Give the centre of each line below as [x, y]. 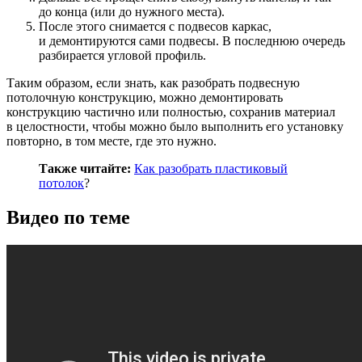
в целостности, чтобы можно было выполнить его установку [175, 127]
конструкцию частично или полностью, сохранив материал [171, 112]
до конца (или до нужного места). [132, 12]
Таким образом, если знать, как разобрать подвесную [153, 83]
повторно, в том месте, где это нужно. [112, 141]
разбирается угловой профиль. [122, 56]
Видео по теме [68, 218]
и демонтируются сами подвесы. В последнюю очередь [192, 41]
